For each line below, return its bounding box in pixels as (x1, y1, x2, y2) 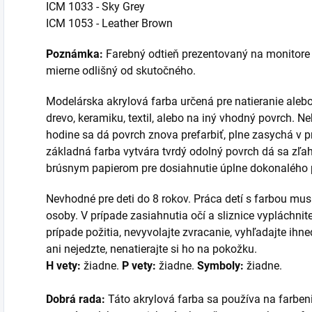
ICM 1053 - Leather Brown (46, 17, 173, 31)
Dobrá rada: (46, 292, 108, 306)
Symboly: (194, 259, 244, 273)
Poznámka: (46, 47, 103, 61)
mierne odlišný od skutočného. (46, 64, 196, 78)
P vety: (122, 259, 156, 273)
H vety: (46, 259, 81, 273)
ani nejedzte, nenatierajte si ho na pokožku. (46, 242, 260, 256)
